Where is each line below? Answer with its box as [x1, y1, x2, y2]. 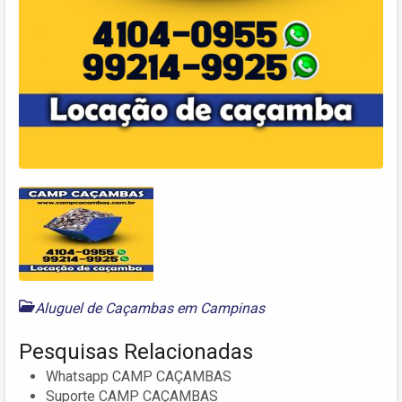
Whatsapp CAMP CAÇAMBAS [46, 367, 232, 385]
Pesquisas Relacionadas [19, 338, 253, 364]
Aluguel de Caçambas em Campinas [35, 299, 265, 317]
